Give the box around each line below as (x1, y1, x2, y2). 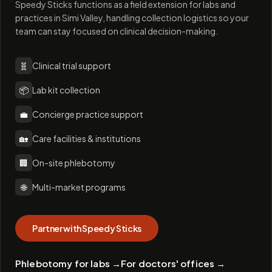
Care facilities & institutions (32, 133, 141, 144)
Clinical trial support (32, 60, 111, 71)
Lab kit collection (32, 84, 100, 95)
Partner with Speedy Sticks (32, 223, 141, 234)
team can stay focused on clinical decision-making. (15, 25, 218, 36)
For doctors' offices (121, 257, 215, 269)
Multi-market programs (32, 182, 126, 192)
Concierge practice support (32, 109, 143, 120)
